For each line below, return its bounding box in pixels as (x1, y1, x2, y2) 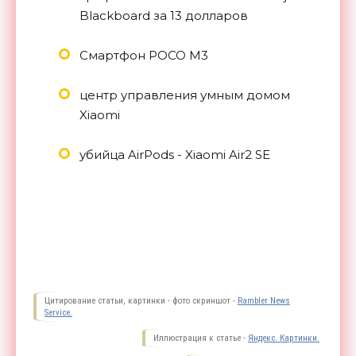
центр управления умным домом (79, 87, 290, 103)
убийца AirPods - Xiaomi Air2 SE (79, 146, 270, 162)
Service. (44, 307, 72, 318)
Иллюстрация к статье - (153, 332, 248, 343)
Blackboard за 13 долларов (79, 7, 248, 23)
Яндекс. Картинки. (248, 332, 319, 343)
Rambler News (238, 295, 290, 306)
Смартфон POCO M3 (79, 47, 208, 63)
